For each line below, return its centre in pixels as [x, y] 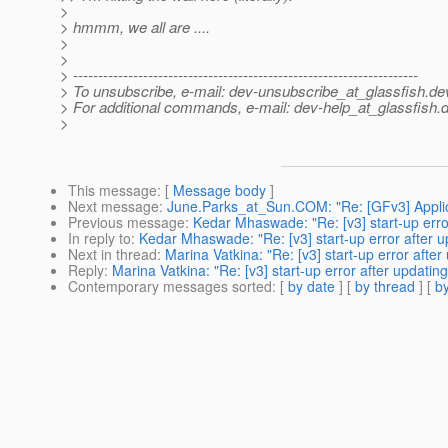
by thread [385, 286]
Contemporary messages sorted [170, 286]
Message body [219, 190]
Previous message [126, 222]
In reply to [99, 238]
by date [311, 286]
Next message [113, 206]
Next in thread [112, 254]
